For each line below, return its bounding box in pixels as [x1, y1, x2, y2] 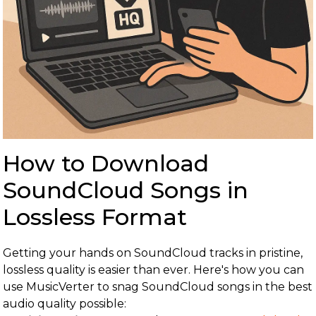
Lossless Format [3, 203, 187, 231]
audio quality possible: [3, 297, 126, 310]
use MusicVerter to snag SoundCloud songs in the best [3, 280, 312, 293]
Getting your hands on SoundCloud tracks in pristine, [3, 246, 303, 260]
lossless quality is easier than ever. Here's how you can [3, 263, 304, 276]
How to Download [3, 150, 209, 177]
